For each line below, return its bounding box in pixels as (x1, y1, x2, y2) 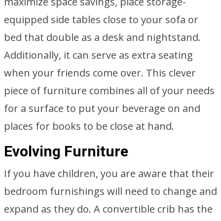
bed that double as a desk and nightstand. (4, 31, 201, 44)
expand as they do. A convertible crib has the (4, 202, 213, 216)
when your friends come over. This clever (4, 66, 196, 79)
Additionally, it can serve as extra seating (4, 48, 193, 62)
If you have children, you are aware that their (4, 167, 214, 180)
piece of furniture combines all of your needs (4, 84, 215, 97)
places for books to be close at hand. (4, 119, 174, 133)
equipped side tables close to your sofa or (4, 13, 198, 26)
